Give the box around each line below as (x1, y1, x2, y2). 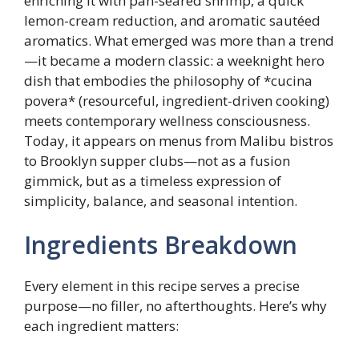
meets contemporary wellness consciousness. (24, 111, 310, 130)
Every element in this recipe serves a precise (24, 276, 300, 296)
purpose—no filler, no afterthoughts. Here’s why (24, 296, 327, 316)
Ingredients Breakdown (24, 228, 297, 262)
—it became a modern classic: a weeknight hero (24, 50, 325, 70)
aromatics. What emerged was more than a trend (24, 30, 334, 50)
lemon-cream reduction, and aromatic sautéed (24, 10, 321, 30)
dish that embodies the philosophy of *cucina (24, 71, 313, 90)
